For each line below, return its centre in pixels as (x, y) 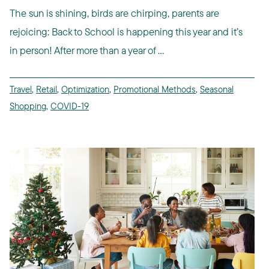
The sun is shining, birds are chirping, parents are (114, 13)
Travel (21, 89)
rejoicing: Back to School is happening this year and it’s (126, 32)
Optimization (85, 89)
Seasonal (217, 89)
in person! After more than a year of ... (87, 50)
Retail (47, 89)
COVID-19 (70, 106)
